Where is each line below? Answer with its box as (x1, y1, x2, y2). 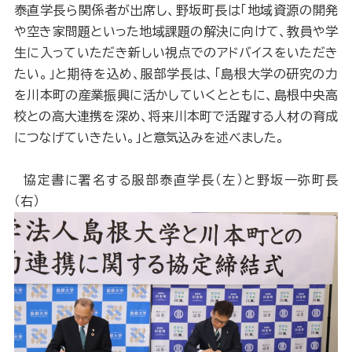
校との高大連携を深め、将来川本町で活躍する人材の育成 (13, 110, 339, 123)
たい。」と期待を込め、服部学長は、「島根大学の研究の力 (13, 68, 339, 81)
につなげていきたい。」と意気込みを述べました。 (13, 131, 284, 145)
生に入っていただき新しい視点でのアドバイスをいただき (13, 46, 339, 60)
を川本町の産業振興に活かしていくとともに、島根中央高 (13, 89, 339, 102)
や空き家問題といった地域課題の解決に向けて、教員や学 (13, 25, 339, 38)
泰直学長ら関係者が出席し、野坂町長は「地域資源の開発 (13, 4, 339, 17)
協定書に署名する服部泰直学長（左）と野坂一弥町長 (13, 174, 339, 187)
